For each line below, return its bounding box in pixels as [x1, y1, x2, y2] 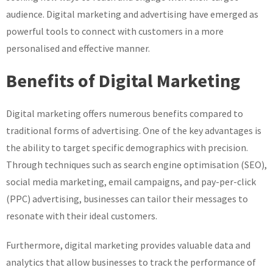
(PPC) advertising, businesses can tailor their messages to [6, 193, 248, 205]
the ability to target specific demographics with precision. [6, 141, 248, 154]
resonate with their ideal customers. [6, 210, 157, 222]
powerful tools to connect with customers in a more [6, 25, 224, 38]
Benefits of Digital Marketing [6, 69, 240, 93]
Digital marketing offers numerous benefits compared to [6, 107, 243, 120]
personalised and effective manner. [6, 42, 150, 55]
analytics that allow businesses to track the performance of [6, 256, 256, 269]
